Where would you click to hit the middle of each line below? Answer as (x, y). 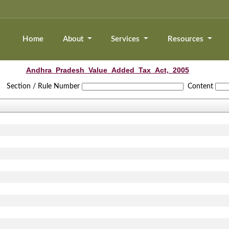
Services (127, 39)
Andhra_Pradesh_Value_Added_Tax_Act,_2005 (107, 70)
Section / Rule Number (43, 86)
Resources (186, 39)
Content (201, 86)
